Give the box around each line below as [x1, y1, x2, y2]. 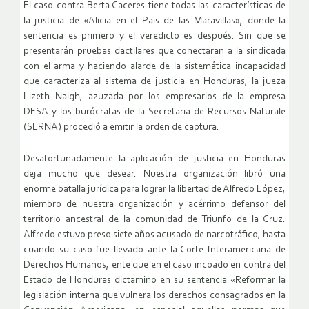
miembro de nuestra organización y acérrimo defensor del [23, 199, 286, 210]
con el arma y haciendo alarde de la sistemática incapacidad [23, 61, 286, 72]
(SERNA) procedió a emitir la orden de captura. [23, 122, 219, 133]
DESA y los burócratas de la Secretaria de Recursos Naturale [23, 107, 286, 118]
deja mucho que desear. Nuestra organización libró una [23, 169, 286, 180]
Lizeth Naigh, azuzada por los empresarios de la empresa [23, 92, 286, 103]
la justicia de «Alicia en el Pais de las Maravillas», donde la [23, 16, 286, 27]
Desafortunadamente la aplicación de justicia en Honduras [23, 154, 286, 165]
